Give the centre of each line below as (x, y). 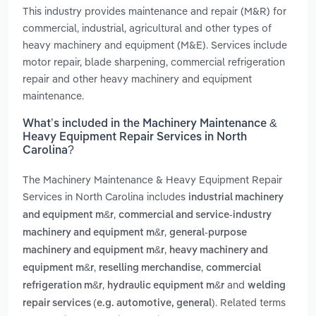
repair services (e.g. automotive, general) (119, 304)
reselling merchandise (150, 268)
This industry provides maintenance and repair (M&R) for (154, 11)
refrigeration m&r (62, 286)
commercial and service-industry (195, 215)
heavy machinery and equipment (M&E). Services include (155, 44)
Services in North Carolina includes (105, 197)
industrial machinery (236, 198)
